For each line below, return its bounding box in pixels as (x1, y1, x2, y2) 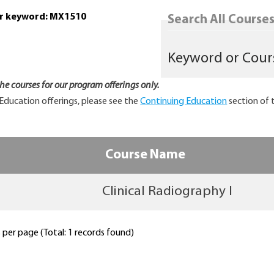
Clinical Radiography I (102, 185, 232, 199)
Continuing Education (140, 97, 228, 107)
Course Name (105, 148, 185, 163)
